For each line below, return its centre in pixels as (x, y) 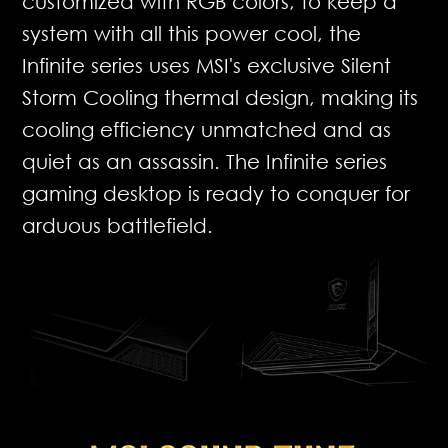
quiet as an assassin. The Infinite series (205, 160)
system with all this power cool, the (192, 32)
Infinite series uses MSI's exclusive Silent (207, 64)
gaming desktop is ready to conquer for (216, 192)
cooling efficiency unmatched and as (207, 128)
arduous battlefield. (118, 224)
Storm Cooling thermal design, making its (220, 96)
